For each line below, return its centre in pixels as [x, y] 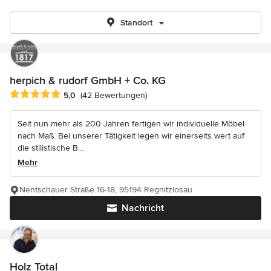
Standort [136, 23]
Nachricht [143, 208]
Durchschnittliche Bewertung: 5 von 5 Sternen [107, 95]
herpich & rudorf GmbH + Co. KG [88, 80]
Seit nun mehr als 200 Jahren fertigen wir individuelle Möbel [131, 124]
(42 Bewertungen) [114, 96]
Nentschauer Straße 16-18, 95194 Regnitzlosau [106, 190]
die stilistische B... [51, 148]
